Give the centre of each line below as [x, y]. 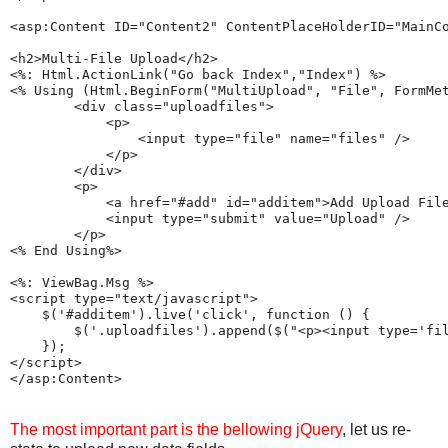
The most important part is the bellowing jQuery [176, 429]
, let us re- [376, 429]
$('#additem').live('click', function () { [190, 314]
